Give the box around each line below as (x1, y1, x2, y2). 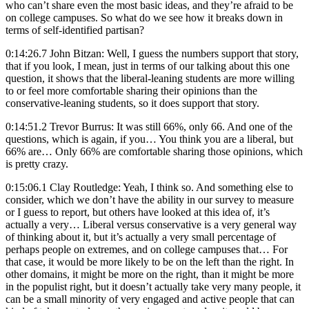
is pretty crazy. (6, 157, 68, 170)
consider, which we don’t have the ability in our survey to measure (6, 193, 294, 206)
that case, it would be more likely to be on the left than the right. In (6, 255, 294, 268)
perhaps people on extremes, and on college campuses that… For (6, 243, 288, 255)
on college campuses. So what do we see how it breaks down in (6, 11, 283, 23)
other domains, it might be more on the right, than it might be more (6, 268, 294, 280)
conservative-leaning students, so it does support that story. (6, 97, 259, 109)
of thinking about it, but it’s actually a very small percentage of (6, 230, 276, 243)
